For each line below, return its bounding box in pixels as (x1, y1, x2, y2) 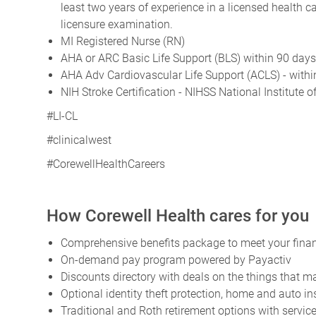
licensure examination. (61, 18, 176, 32)
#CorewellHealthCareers (47, 157, 165, 171)
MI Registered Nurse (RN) (61, 35, 185, 49)
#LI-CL (47, 109, 78, 123)
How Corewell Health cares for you (47, 206, 309, 226)
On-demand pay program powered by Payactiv (61, 253, 291, 267)
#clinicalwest (47, 133, 111, 147)
